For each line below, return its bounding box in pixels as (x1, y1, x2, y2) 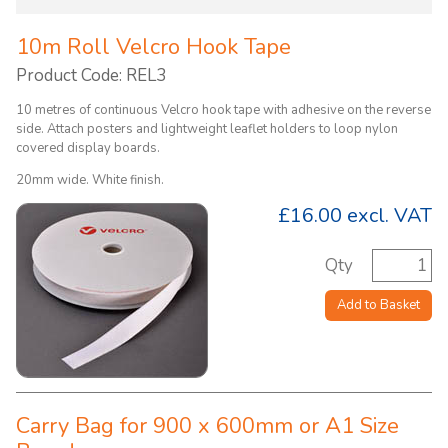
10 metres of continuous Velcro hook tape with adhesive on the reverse (16, 101, 431, 119)
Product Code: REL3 (16, 64, 166, 87)
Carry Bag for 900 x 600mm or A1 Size (16, 411, 399, 441)
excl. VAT (342, 202, 432, 229)
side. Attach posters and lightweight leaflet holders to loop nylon (16, 120, 398, 138)
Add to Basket (337, 296, 420, 314)
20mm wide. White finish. (16, 171, 167, 189)
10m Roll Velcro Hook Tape (16, 32, 291, 62)
